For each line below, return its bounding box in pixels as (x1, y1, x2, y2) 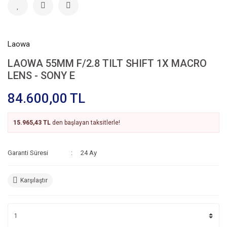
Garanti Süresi (8, 149, 48, 157)
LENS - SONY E (8, 69, 75, 82)
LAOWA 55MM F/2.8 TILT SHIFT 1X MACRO (8, 57, 207, 69)
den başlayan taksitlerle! (51, 119, 120, 126)
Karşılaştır (20, 177, 48, 184)
